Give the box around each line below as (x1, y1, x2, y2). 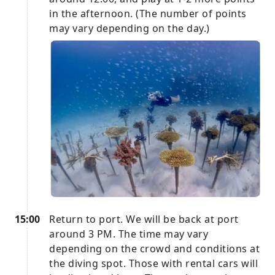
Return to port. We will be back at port (49, 212, 239, 227)
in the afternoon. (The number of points (49, 7, 247, 21)
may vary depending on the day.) (49, 21, 210, 36)
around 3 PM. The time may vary (49, 227, 208, 241)
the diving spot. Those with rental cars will (49, 257, 258, 271)
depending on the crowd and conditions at (49, 242, 260, 256)
